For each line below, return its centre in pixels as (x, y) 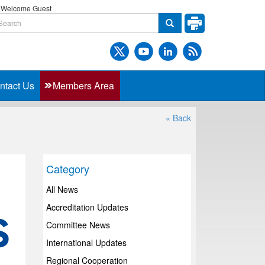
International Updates (87, 243)
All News (62, 189)
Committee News (78, 225)
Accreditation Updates (88, 207)
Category (68, 169)
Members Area (83, 85)
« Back (178, 118)
